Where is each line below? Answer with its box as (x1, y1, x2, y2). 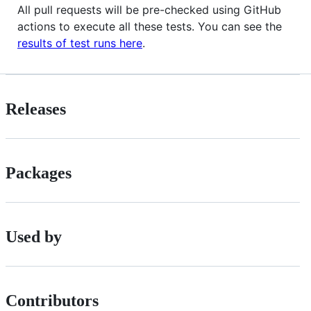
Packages (6, 164, 72, 183)
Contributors (6, 291, 99, 310)
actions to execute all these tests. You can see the (17, 19, 282, 34)
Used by (6, 227, 62, 246)
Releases (6, 100, 66, 119)
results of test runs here (17, 36, 142, 51)
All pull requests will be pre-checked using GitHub (17, 3, 281, 17)
